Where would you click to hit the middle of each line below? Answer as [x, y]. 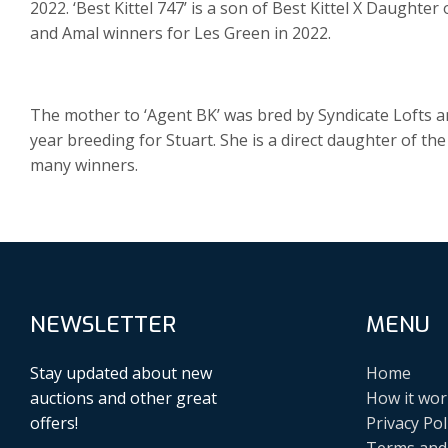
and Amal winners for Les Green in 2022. [180, 33]
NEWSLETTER [103, 325]
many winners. [84, 165]
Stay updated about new [121, 372]
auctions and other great [123, 397]
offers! [54, 422]
